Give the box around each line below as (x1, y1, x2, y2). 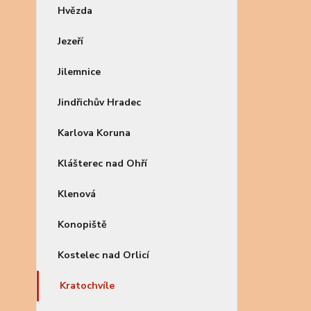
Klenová (58, 187, 96, 201)
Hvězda (58, 4, 92, 17)
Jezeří (58, 35, 83, 48)
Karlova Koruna (58, 126, 131, 140)
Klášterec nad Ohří (58, 157, 147, 170)
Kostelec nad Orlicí (58, 249, 149, 262)
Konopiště (58, 218, 107, 231)
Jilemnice (58, 65, 101, 78)
